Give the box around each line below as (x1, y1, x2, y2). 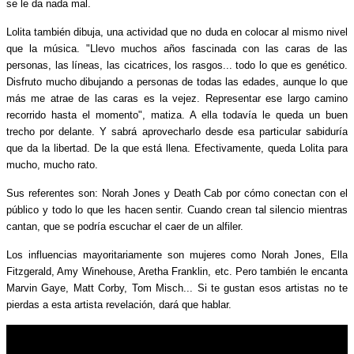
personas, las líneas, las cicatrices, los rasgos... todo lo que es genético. (6, 58, 348, 71)
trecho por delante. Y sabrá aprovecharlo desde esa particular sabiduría (6, 125, 348, 137)
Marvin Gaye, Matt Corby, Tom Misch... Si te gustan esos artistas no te (6, 281, 348, 294)
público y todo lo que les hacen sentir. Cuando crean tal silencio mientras (6, 203, 348, 216)
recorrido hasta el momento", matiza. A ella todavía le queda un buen (6, 108, 348, 121)
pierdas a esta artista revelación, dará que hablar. (6, 298, 232, 311)
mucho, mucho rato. (6, 158, 98, 171)
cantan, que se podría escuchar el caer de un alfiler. (6, 220, 243, 232)
